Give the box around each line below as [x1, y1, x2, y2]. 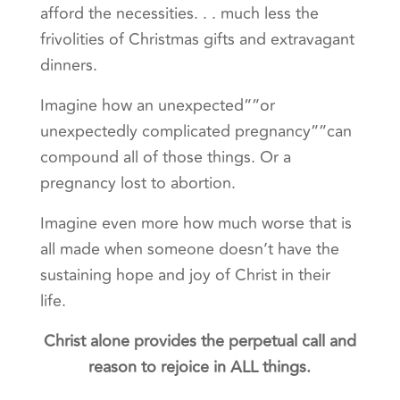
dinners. [39, 53, 97, 79]
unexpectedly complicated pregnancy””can [39, 119, 352, 145]
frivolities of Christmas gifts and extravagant [39, 27, 354, 53]
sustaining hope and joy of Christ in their [39, 262, 330, 288]
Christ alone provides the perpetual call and [43, 329, 356, 354]
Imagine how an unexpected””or [39, 93, 275, 119]
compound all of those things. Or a [39, 145, 291, 171]
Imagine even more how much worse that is [39, 211, 352, 237]
